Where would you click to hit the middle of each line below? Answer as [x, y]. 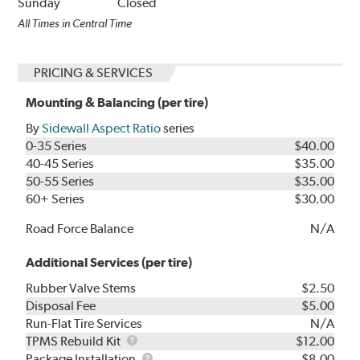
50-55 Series [60, 182]
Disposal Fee [61, 306]
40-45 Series [60, 164]
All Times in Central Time [75, 24]
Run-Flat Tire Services [84, 324]
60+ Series [55, 199]
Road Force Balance [80, 229]
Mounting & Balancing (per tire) [117, 103]
